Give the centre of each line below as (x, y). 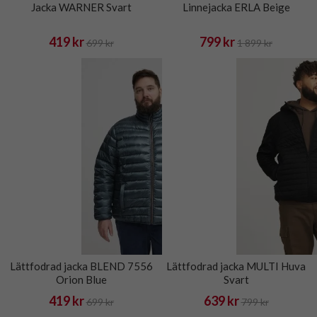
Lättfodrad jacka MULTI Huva (236, 266)
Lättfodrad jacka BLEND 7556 (81, 266)
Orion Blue (81, 279)
